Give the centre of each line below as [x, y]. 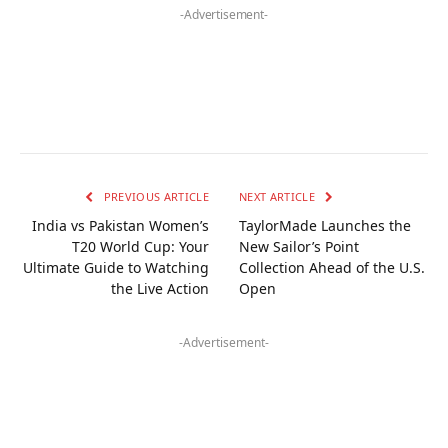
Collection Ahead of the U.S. [332, 267]
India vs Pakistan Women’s [120, 225]
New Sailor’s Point [299, 246]
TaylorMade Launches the [325, 225]
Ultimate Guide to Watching [116, 267]
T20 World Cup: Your [140, 246]
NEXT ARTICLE [279, 196]
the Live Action [160, 288]
